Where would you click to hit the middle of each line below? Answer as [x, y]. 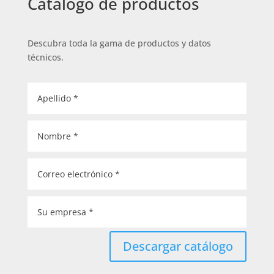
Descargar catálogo [178, 246]
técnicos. [45, 57]
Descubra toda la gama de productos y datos [119, 43]
